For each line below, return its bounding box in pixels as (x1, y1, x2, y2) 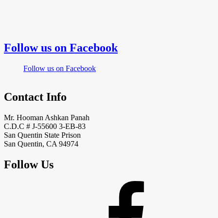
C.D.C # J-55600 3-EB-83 (4, 122, 86, 131)
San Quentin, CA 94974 (4, 140, 78, 148)
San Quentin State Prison (4, 131, 81, 140)
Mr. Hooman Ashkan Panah (4, 113, 90, 122)
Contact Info (4, 91, 67, 104)
